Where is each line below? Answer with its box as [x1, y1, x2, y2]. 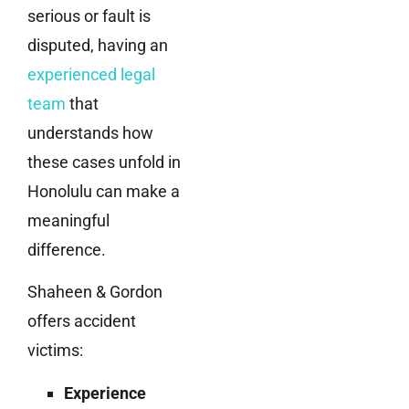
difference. [27, 240, 106, 260]
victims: [27, 341, 83, 361]
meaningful [27, 211, 110, 231]
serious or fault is [27, 6, 151, 26]
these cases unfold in [27, 152, 181, 173]
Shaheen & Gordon [27, 282, 163, 302]
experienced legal [27, 65, 155, 85]
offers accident [27, 311, 136, 331]
